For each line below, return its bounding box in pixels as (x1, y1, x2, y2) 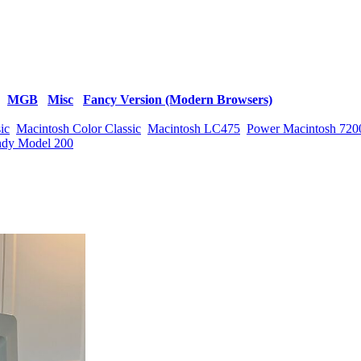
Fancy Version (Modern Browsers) (83, 93, 272, 106)
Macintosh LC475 (147, 122, 240, 135)
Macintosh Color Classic (16, 122, 141, 135)
